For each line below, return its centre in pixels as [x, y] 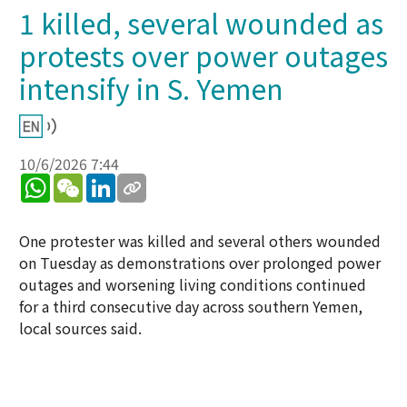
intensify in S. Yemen [151, 88]
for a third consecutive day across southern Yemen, [191, 306]
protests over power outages [203, 55]
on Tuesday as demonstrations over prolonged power [200, 263]
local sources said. [80, 328]
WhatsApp [84, 181]
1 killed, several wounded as [201, 23]
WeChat [109, 181]
